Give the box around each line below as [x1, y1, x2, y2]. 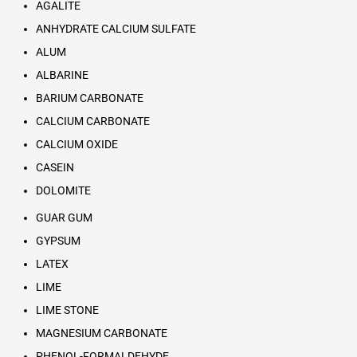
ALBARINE [35, 68, 88, 81]
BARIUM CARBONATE [35, 91, 143, 104]
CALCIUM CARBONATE [35, 114, 150, 127]
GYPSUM [35, 234, 80, 248]
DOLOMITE [35, 183, 91, 197]
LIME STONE [35, 304, 99, 317]
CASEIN [35, 160, 74, 174]
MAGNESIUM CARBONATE [35, 327, 167, 340]
